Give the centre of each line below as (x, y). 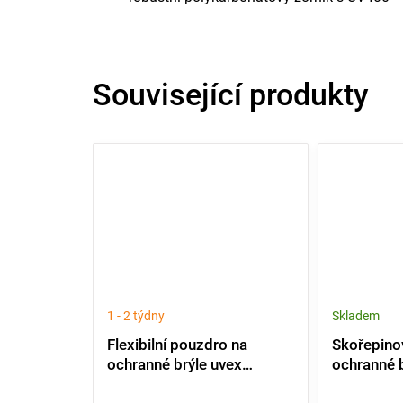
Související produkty (231, 95)
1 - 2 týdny (136, 316)
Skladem (356, 316)
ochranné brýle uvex (175, 364)
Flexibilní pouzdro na (177, 344)
